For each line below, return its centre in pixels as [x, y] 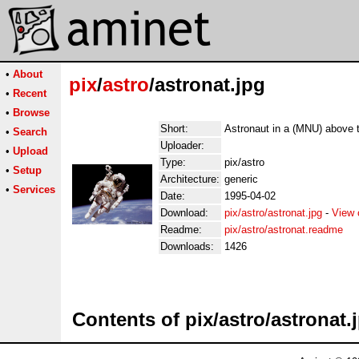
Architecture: [190, 179]
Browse [31, 113]
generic [241, 179]
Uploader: [182, 145]
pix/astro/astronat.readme [284, 230]
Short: [174, 129]
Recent [30, 93]
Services [34, 190]
